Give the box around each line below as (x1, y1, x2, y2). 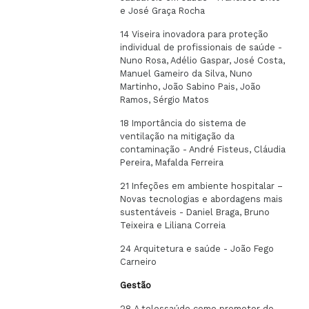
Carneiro (120, 257, 157, 267)
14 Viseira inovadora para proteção (120, 29, 269, 39)
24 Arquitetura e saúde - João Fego (120, 243, 275, 254)
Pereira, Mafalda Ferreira (120, 157, 224, 168)
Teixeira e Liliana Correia (120, 220, 226, 230)
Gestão (120, 280, 152, 290)
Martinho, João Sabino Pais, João (120, 81, 261, 92)
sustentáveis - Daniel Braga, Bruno (120, 207, 270, 217)
